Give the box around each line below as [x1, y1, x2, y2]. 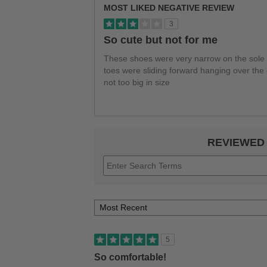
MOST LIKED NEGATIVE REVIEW [104, 4, 235, 13]
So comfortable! [94, 252, 167, 263]
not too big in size [104, 78, 170, 88]
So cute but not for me [104, 34, 218, 46]
